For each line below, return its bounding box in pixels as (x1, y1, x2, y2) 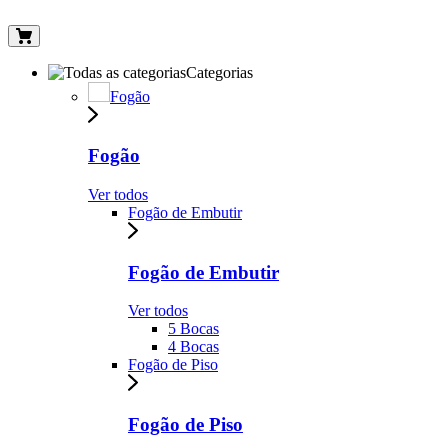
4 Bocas (168, 338, 219, 356)
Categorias (186, 63, 253, 81)
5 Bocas (168, 320, 219, 338)
